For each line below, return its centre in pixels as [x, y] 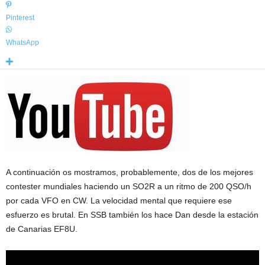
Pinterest [20, 18]
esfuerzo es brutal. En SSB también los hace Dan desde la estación [132, 215]
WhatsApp [22, 43]
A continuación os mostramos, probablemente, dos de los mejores [130, 172]
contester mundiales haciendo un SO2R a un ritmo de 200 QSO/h [129, 187]
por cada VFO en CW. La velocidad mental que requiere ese [119, 201]
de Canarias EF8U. [42, 229]
